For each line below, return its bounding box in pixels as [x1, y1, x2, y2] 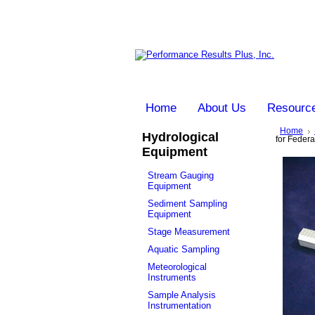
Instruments [148, 272, 196, 283]
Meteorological [148, 262, 207, 272]
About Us [198, 101, 246, 115]
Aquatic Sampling [148, 244, 219, 255]
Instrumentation [148, 300, 211, 311]
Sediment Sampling [148, 198, 227, 209]
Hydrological [142, 130, 219, 144]
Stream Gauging [148, 170, 214, 181]
